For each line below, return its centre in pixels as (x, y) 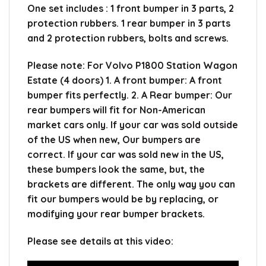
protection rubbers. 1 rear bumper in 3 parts (129, 23)
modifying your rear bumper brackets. (116, 213)
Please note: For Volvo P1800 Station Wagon (132, 65)
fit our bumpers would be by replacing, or (123, 199)
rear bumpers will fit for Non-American (116, 110)
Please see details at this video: (100, 241)
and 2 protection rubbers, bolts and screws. (128, 38)
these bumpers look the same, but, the (116, 169)
